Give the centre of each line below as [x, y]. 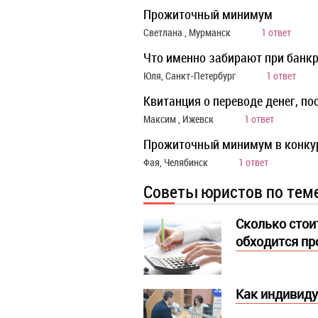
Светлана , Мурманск [188, 32]
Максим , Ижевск [180, 119]
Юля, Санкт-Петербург [191, 76]
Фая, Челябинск [177, 162]
